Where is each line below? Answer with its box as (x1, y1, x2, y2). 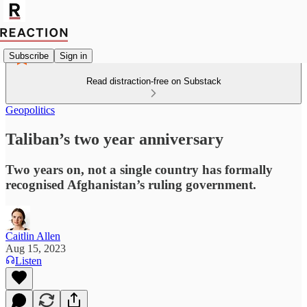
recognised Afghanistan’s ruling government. (5, 177, 256, 192)
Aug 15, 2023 (5, 242, 66, 254)
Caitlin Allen (5, 230, 60, 242)
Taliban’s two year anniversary (5, 130, 223, 148)
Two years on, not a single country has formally (5, 162, 273, 177)
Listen (15, 254, 42, 267)
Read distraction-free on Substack (86, 76, 221, 86)
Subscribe (9, 50, 49, 61)
